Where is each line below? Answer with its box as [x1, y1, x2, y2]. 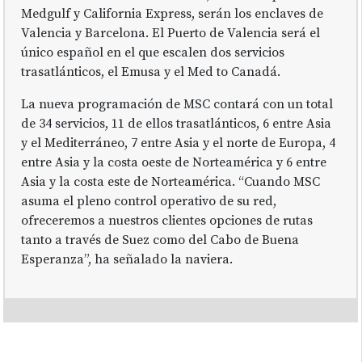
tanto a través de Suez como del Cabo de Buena [21, 231, 300, 248]
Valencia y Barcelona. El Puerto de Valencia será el [21, 24, 321, 41]
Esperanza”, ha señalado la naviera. [21, 250, 234, 267]
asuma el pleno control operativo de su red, [21, 192, 277, 209]
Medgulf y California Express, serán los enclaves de [21, 5, 324, 22]
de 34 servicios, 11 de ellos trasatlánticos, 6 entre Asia [21, 115, 332, 132]
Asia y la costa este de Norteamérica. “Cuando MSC [21, 173, 321, 190]
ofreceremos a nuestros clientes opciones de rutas [21, 212, 314, 229]
